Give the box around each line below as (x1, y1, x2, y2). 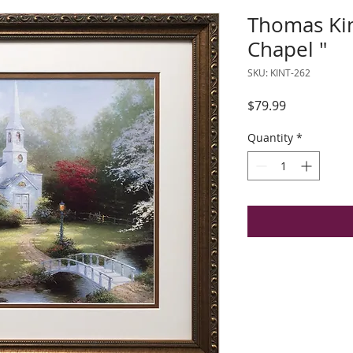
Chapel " (247, 35, 327, 64)
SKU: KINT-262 (247, 66, 310, 80)
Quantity (247, 130, 293, 146)
